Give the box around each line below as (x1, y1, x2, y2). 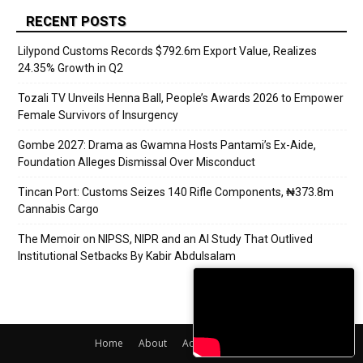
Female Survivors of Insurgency (18, 109, 178, 122)
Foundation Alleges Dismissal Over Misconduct (18, 156, 255, 169)
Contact (233, 336, 269, 351)
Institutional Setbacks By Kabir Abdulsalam (18, 250, 236, 263)
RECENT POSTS (26, 13, 126, 30)
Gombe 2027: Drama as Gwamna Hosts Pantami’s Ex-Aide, (18, 139, 316, 152)
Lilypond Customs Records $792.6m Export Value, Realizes (18, 45, 317, 58)
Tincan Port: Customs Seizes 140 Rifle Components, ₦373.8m (18, 186, 334, 199)
